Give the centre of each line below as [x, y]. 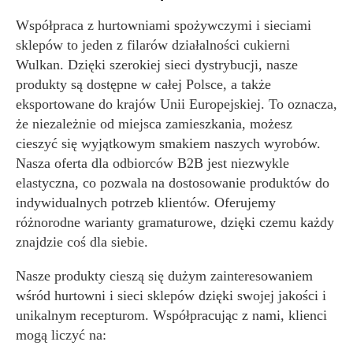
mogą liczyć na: [61, 335]
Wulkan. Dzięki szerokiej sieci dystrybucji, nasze [157, 65]
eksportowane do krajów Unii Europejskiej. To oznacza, [176, 104]
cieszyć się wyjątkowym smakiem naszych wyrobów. [168, 143]
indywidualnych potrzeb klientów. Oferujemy [146, 203]
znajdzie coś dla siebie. [82, 242]
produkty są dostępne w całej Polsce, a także [143, 84]
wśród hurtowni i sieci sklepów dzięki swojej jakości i [171, 295]
